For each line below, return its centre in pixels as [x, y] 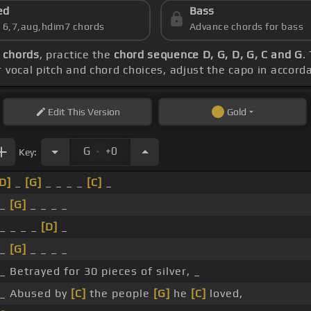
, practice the [77, 55]
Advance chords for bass [246, 27]
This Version [92, 112]
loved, [225, 294]
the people [120, 294]
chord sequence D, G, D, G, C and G [208, 55]
